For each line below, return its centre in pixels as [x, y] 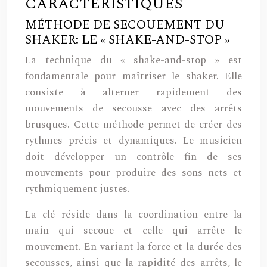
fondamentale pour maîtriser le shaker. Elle [133, 76]
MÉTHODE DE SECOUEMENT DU [125, 25]
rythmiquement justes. [77, 189]
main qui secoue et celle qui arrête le [133, 231]
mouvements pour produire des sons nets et [133, 173]
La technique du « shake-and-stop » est [133, 60]
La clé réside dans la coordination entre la [133, 215]
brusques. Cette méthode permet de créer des [133, 125]
